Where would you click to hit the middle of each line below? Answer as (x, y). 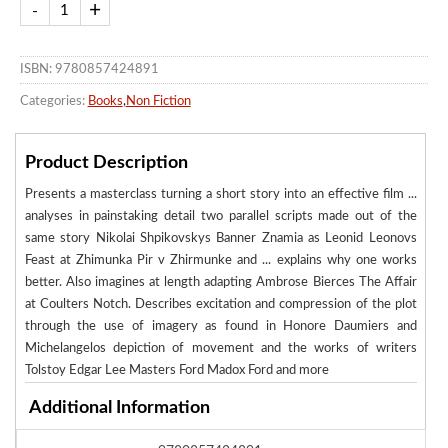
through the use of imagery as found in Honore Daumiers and (220, 327)
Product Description (106, 163)
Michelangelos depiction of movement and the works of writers (220, 349)
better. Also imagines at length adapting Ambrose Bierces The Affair (220, 283)
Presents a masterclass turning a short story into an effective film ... (220, 195)
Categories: (52, 101)
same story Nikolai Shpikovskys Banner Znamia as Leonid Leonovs (220, 239)
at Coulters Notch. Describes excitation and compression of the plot (220, 305)
